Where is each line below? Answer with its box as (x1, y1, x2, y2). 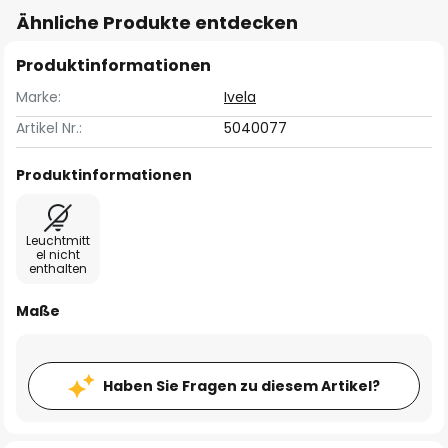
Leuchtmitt (26, 232, 90, 249)
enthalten (29, 260, 87, 277)
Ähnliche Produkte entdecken (16, 10, 298, 35)
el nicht (36, 246, 80, 263)
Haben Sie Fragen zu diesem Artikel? (103, 376, 380, 396)
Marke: (16, 87, 61, 107)
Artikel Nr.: (16, 118, 82, 138)
